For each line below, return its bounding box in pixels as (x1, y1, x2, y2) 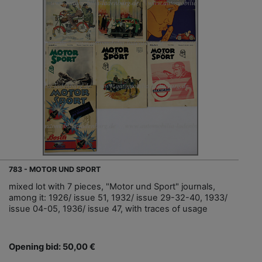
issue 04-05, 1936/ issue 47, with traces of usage (9, 204, 208, 215)
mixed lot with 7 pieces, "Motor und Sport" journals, (9, 181, 215, 192)
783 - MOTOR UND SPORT (9, 165, 101, 174)
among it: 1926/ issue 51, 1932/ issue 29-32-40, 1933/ (9, 192, 227, 204)
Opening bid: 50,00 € (9, 242, 95, 253)
